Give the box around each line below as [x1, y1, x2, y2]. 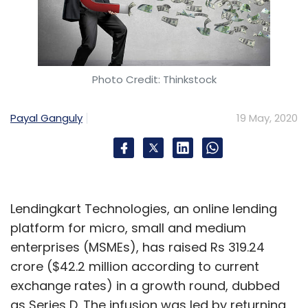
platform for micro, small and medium [10, 219, 246, 237]
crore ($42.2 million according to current [10, 258, 259, 276]
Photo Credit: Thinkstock [91, 72, 217, 87]
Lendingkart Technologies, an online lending [10, 200, 277, 218]
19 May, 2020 [236, 111, 298, 126]
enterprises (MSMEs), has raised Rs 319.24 [10, 239, 265, 256]
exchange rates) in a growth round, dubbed [10, 277, 280, 295]
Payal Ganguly [10, 111, 82, 126]
